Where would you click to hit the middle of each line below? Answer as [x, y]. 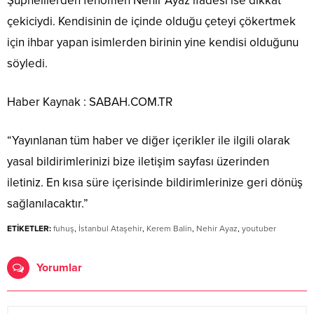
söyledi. [27, 64]
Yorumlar [59, 268]
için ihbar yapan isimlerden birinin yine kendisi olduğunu [153, 43]
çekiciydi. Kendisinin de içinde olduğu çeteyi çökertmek [151, 22]
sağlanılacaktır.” [48, 204]
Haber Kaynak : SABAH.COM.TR [90, 102]
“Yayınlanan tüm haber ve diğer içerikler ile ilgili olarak [149, 141]
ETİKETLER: [29, 229]
